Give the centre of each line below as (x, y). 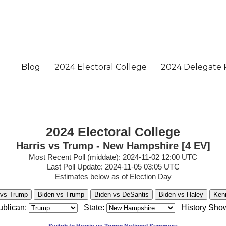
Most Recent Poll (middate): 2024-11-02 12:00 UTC (113, 157)
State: (94, 208)
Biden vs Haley (181, 194)
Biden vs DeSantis (122, 194)
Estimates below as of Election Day (113, 176)
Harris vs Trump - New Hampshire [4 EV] (113, 146)
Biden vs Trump (61, 194)
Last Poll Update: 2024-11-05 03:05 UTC (113, 167)
